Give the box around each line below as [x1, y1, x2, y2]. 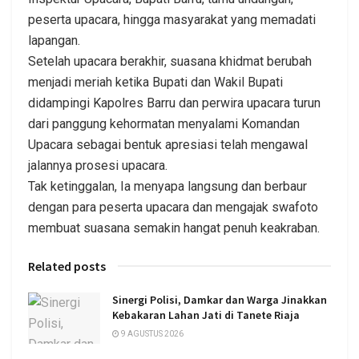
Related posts [28, 257, 106, 274]
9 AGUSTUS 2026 [119, 329, 184, 338]
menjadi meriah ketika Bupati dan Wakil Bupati [28, 74, 283, 90]
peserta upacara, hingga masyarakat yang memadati [28, 11, 316, 27]
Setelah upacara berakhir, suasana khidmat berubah [28, 53, 312, 69]
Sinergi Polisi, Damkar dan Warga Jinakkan [112, 292, 327, 307]
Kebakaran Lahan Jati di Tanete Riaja [112, 307, 300, 322]
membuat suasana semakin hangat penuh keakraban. [28, 220, 320, 236]
